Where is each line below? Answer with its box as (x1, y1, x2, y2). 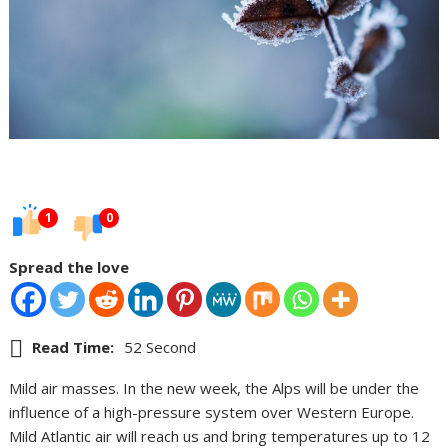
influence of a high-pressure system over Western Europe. (9, 402, 415, 423)
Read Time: (32, 337, 115, 358)
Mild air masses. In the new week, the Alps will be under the (9, 378, 420, 399)
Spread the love (9, 257, 130, 278)
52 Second (124, 337, 197, 358)
